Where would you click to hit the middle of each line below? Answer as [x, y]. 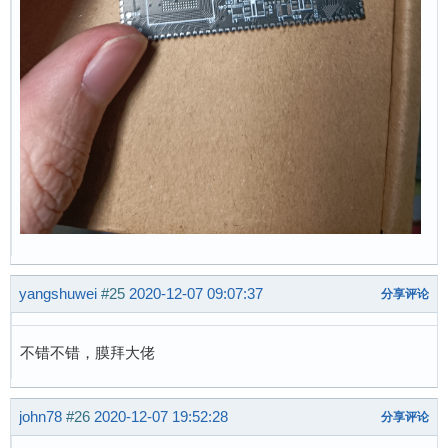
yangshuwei [58, 294]
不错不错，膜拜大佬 [87, 352]
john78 [40, 417]
